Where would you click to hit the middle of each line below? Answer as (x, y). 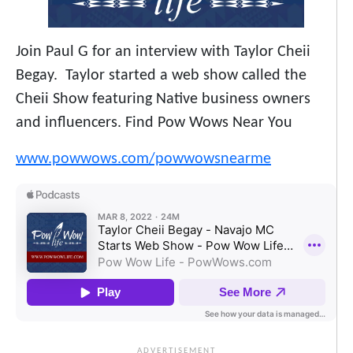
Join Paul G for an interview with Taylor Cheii (163, 52)
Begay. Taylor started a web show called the (161, 76)
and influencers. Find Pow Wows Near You (154, 123)
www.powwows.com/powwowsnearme (143, 160)
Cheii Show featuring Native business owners (163, 100)
